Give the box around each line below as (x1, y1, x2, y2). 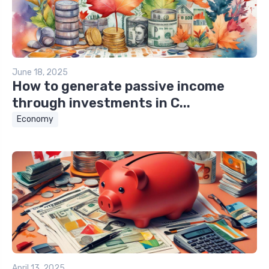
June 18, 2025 (12, 67, 68, 78)
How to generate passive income (12, 78, 225, 95)
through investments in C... (12, 95, 190, 112)
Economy (17, 114, 53, 125)
